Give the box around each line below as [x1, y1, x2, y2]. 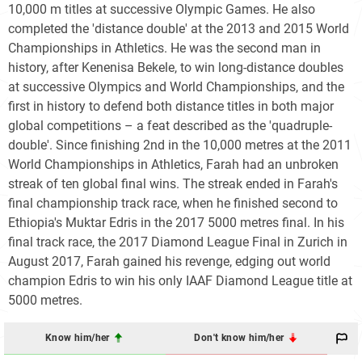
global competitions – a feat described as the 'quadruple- [8, 117, 332, 133]
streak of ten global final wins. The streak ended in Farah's [8, 175, 338, 192]
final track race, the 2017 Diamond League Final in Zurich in [8, 234, 347, 250]
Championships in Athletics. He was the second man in [8, 40, 321, 56]
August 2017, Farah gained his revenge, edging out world [8, 253, 330, 269]
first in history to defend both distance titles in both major [8, 98, 334, 114]
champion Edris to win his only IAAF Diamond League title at [8, 272, 352, 288]
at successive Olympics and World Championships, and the [8, 78, 344, 95]
